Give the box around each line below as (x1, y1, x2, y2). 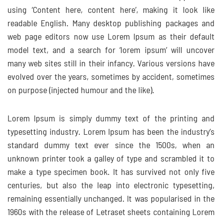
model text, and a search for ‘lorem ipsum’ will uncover (7, 46, 215, 55)
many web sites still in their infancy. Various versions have (7, 59, 215, 68)
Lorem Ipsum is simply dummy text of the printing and (7, 114, 215, 123)
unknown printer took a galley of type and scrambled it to (7, 155, 215, 164)
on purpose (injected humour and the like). (7, 86, 154, 95)
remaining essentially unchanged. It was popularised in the (7, 195, 215, 204)
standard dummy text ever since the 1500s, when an (7, 141, 215, 150)
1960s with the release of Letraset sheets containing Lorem (7, 208, 215, 217)
